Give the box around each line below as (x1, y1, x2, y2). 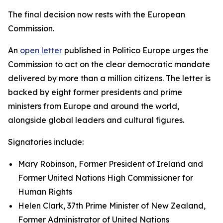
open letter (20, 45, 62, 55)
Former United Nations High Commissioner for (18, 173, 193, 183)
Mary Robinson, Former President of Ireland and (18, 159, 203, 169)
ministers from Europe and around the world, (8, 101, 179, 111)
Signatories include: (8, 137, 84, 147)
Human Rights (18, 187, 72, 197)
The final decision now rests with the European (8, 9, 185, 19)
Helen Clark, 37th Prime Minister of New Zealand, (18, 201, 206, 211)
